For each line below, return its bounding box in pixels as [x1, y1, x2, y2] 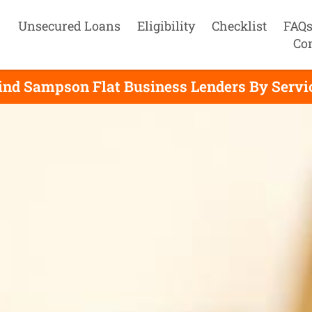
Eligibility [137, 17, 196, 34]
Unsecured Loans [18, 17, 121, 34]
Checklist [212, 17, 267, 34]
